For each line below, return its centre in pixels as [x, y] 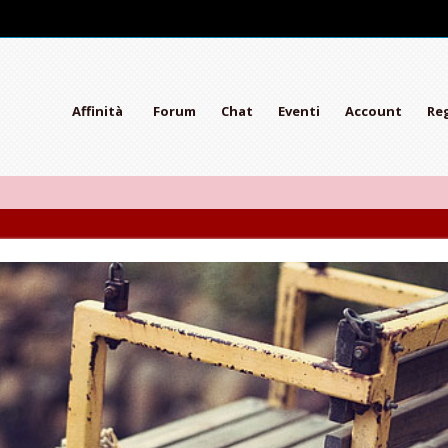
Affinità [97, 111]
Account [373, 111]
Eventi [298, 111]
